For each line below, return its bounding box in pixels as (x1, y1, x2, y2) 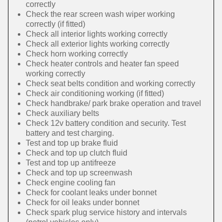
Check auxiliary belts (26, 109, 99, 117)
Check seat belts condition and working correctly (26, 79, 195, 88)
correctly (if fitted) (26, 20, 85, 28)
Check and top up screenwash (26, 168, 132, 177)
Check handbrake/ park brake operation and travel (26, 99, 201, 108)
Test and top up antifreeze (26, 159, 116, 167)
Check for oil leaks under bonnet (26, 198, 139, 207)
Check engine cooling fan (26, 178, 115, 187)
